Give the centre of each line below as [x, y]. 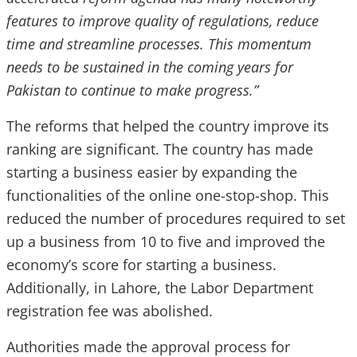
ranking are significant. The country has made [160, 149]
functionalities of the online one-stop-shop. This [168, 195]
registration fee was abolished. [110, 311]
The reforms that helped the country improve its [168, 126]
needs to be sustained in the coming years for [150, 67]
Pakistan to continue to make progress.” [134, 90]
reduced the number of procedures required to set [176, 218]
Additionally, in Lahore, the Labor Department [160, 288]
